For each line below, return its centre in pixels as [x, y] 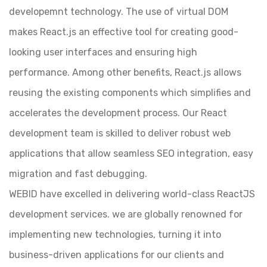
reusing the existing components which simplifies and [130, 93]
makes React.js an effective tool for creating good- [124, 32]
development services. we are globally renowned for [126, 214]
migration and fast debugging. [78, 174]
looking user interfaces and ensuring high [103, 52]
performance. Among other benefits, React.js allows [125, 72]
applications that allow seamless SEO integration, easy [131, 153]
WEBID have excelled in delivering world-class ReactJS [132, 194]
